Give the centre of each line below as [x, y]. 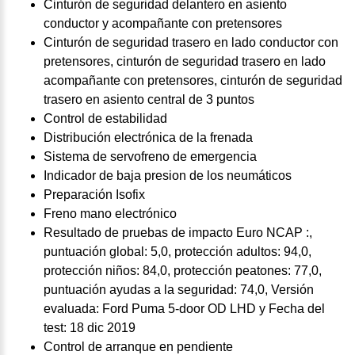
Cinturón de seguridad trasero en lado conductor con [191, 42]
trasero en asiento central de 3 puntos [149, 99]
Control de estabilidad [105, 118]
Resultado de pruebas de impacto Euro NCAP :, [178, 232]
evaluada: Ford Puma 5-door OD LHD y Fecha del [184, 308]
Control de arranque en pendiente [138, 346]
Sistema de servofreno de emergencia [150, 156]
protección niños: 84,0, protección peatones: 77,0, [183, 270]
